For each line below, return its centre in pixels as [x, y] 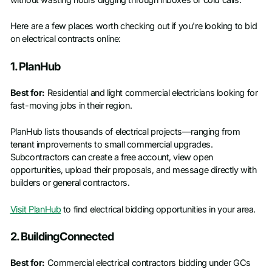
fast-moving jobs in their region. [71, 106]
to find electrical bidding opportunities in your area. [158, 209]
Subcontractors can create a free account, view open [111, 158]
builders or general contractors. [70, 183]
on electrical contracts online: [65, 39]
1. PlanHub [35, 66]
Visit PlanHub [36, 209]
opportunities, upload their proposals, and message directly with [133, 170]
